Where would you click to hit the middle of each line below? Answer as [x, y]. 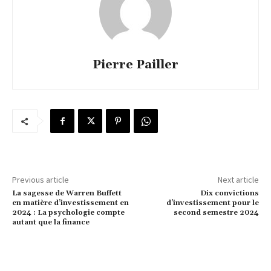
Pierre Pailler [135, 64]
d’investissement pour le [212, 203]
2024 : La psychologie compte [68, 212]
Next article [238, 179]
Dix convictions [229, 193]
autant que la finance [51, 222]
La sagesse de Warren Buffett [67, 193]
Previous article [41, 179]
